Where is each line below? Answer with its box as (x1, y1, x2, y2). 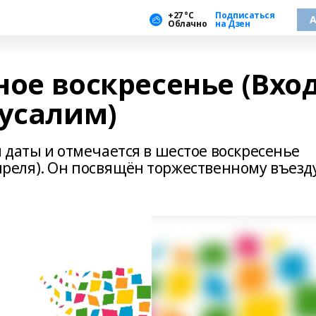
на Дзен (215, 17, 250, 30)
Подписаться (215, 8, 275, 21)
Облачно (168, 17, 207, 30)
